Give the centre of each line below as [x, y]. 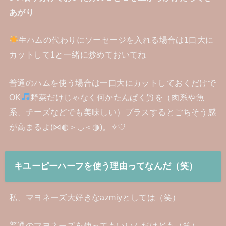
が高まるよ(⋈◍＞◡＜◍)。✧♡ [67, 126]
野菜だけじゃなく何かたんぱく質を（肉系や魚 [118, 97]
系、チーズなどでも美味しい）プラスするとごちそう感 [112, 112]
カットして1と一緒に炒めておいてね [77, 55]
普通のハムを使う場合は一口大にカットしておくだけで [112, 82]
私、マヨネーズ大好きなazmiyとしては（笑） [95, 197]
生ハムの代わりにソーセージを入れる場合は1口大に [116, 40]
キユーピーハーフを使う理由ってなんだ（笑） [106, 166]
